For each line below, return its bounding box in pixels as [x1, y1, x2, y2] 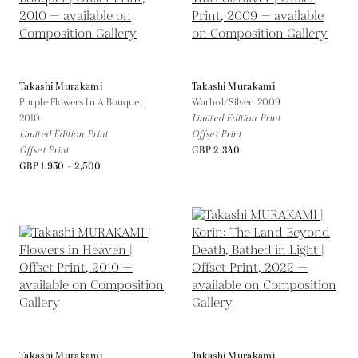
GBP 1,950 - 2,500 [19, 159, 101, 173]
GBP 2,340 [192, 143, 241, 157]
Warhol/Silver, [192, 95, 257, 109]
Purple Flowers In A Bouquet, [19, 95, 146, 109]
